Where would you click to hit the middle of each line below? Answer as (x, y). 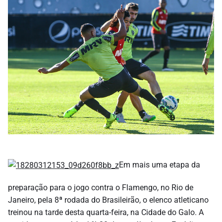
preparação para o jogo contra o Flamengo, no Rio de (101, 187)
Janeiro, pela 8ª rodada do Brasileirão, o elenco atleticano (108, 200)
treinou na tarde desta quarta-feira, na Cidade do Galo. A (106, 212)
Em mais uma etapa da (160, 165)
